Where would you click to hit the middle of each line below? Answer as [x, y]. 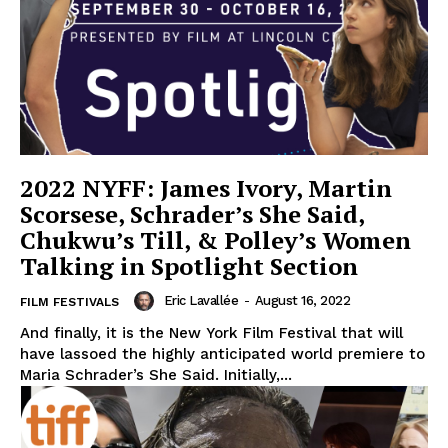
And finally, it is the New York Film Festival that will [211, 332]
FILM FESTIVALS [69, 301]
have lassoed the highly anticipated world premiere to [222, 353]
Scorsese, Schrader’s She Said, [192, 213]
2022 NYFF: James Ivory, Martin [206, 187]
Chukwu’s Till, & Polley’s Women [215, 239]
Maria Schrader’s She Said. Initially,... [156, 374]
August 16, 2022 [302, 300]
